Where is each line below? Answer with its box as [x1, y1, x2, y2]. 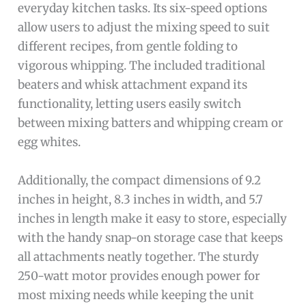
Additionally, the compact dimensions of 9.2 [18, 172, 262, 188]
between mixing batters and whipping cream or [18, 115, 284, 131]
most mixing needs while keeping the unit [18, 287, 255, 303]
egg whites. [18, 135, 81, 150]
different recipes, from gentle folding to [18, 39, 238, 55]
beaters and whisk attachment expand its [18, 77, 248, 93]
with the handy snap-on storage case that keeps [18, 229, 283, 245]
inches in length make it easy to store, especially [18, 210, 288, 226]
